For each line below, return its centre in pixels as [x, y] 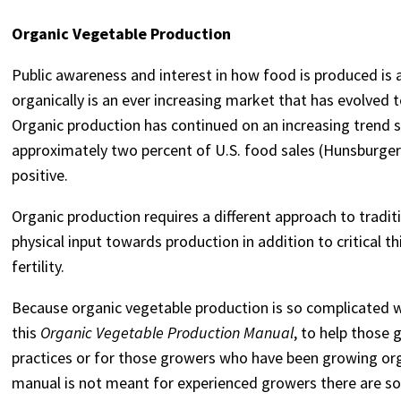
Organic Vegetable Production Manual [167, 333]
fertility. [38, 266]
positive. [40, 175]
